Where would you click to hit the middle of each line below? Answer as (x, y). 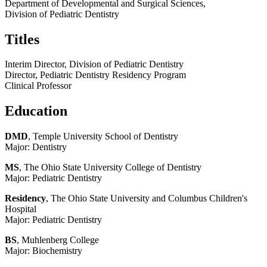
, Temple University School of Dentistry (103, 136)
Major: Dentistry (36, 147)
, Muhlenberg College (58, 240)
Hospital (21, 209)
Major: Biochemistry (44, 251)
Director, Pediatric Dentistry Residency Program (95, 75)
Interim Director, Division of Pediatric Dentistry (94, 64)
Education (36, 111)
